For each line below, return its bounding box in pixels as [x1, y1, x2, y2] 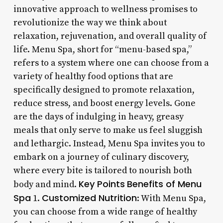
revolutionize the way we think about [13, 16, 167, 28]
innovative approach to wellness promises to [13, 3, 198, 15]
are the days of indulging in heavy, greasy [13, 111, 184, 122]
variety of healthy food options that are [13, 70, 173, 82]
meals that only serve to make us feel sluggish [13, 124, 203, 136]
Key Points [78, 177, 125, 190]
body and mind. [13, 178, 79, 190]
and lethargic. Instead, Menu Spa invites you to [13, 137, 205, 149]
